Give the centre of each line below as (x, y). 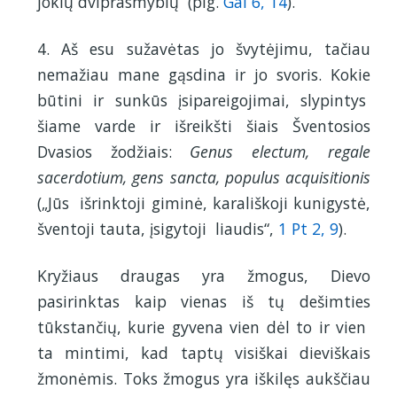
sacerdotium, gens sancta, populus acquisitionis (204, 177)
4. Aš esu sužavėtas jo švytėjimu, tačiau (204, 48)
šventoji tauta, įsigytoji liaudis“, (158, 228)
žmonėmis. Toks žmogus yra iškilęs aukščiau (204, 378)
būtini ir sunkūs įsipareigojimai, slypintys (204, 100)
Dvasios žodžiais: (113, 151)
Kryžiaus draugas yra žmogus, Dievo (204, 275)
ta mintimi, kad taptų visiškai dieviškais (204, 352)
